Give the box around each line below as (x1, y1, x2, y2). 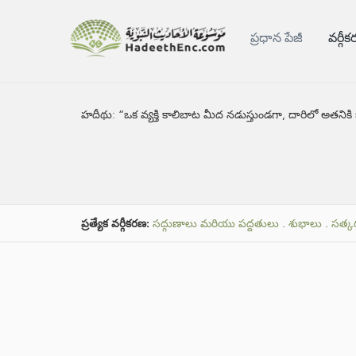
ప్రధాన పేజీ (250, 26, 304, 49)
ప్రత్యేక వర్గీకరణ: (81, 214, 153, 234)
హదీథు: (81, 104, 118, 125)
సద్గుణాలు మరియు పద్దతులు (153, 214, 279, 234)
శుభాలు (288, 214, 322, 234)
